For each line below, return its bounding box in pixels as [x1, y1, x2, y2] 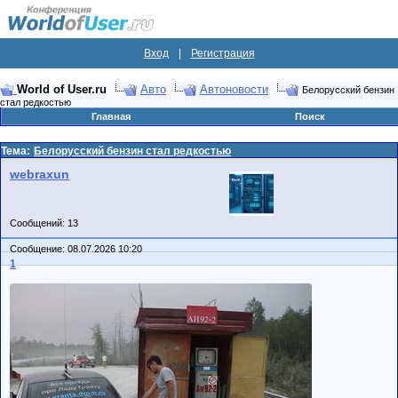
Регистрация [190, 47, 255, 60]
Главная [91, 111, 131, 122]
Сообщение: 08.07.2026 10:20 [10, 243, 145, 254]
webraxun [10, 167, 69, 181]
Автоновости [200, 83, 268, 96]
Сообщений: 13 [10, 218, 78, 228]
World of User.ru [17, 83, 107, 96]
